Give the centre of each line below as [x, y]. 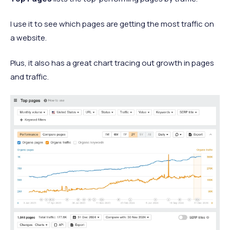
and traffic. [30, 76]
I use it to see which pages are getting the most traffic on [112, 24]
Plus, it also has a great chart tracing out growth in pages [112, 63]
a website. [28, 37]
